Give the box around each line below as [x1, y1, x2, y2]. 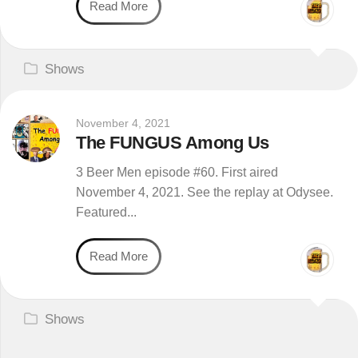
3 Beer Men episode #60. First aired [76, 165, 278, 179]
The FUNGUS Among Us [76, 133, 269, 153]
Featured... [76, 205, 137, 219]
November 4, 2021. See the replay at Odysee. [76, 185, 333, 199]
